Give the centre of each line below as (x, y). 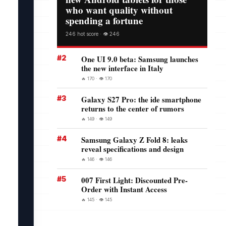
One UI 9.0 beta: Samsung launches (140, 59)
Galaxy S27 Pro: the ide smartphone (141, 100)
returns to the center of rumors (133, 109)
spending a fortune (104, 21)
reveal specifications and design (132, 149)
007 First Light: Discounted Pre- (134, 180)
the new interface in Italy (122, 68)
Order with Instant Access (124, 189)
